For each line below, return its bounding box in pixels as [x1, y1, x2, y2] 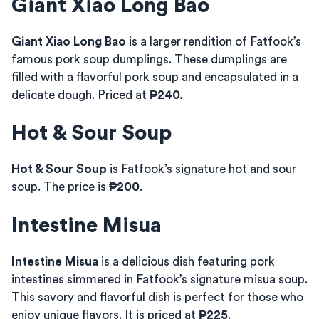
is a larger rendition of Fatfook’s [126, 35, 301, 48]
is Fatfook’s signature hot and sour [107, 163, 296, 175]
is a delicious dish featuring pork [98, 255, 275, 268]
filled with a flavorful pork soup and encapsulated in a [11, 70, 298, 83]
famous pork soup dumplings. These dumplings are [11, 53, 287, 66]
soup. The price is [11, 181, 109, 193]
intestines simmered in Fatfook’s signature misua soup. [11, 273, 308, 286]
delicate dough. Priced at [11, 88, 150, 101]
